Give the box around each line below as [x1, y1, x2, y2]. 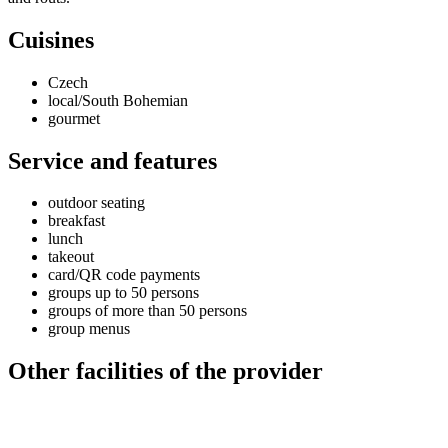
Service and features [8, 147, 217, 174]
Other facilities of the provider [8, 358, 323, 385]
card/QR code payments [48, 266, 200, 284]
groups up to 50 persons [48, 284, 199, 302]
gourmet [48, 109, 100, 127]
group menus [48, 320, 130, 338]
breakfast [48, 212, 105, 230]
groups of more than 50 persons [48, 302, 247, 320]
